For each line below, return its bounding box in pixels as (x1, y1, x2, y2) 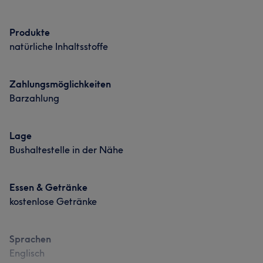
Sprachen (9, 233, 51, 245)
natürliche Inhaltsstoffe (9, 41, 108, 52)
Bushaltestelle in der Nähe (9, 144, 123, 156)
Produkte (9, 26, 50, 38)
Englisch (9, 247, 45, 259)
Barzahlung (9, 92, 59, 104)
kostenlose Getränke (9, 195, 97, 207)
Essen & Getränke (9, 181, 87, 193)
